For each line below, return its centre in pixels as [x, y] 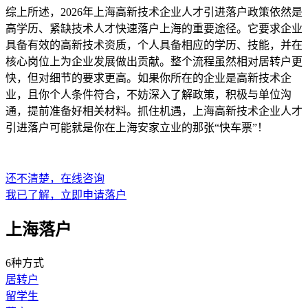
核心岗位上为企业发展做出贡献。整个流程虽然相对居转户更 [154, 62]
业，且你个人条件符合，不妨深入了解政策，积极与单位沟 [148, 95]
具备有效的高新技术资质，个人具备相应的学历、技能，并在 [154, 45]
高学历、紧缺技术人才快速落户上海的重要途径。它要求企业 [154, 29]
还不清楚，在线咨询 [55, 179]
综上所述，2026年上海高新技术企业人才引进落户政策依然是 [154, 12]
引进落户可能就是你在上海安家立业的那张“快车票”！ [137, 128]
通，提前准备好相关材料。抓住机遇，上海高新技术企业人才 [154, 111]
